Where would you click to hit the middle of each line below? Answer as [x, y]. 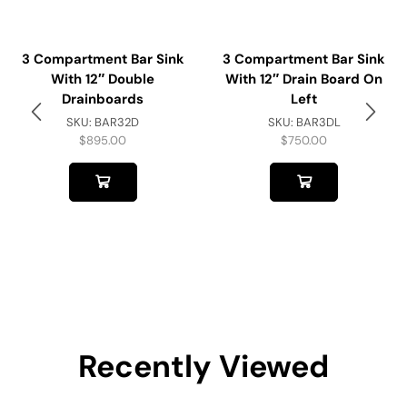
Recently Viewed [203, 366]
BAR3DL [318, 122]
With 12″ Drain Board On [304, 79]
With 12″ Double [103, 79]
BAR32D [117, 122]
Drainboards [103, 99]
